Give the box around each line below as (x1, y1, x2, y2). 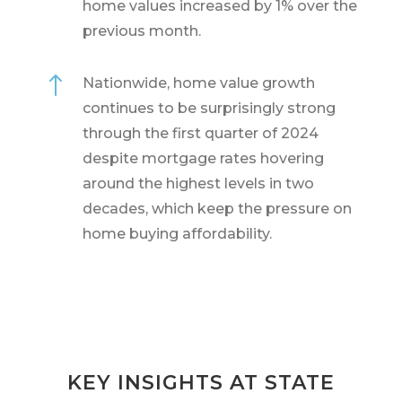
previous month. (82, 22, 201, 39)
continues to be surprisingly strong (82, 99, 336, 117)
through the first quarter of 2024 (82, 124, 319, 142)
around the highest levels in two (82, 174, 314, 192)
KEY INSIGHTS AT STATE (66, 370, 335, 395)
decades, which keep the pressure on (82, 199, 352, 217)
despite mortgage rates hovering (82, 149, 324, 167)
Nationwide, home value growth (82, 74, 315, 92)
